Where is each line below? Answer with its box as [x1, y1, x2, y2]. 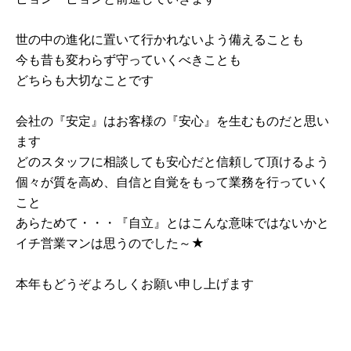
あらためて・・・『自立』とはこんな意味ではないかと [15, 215, 329, 231]
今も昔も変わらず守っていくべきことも [15, 52, 241, 68]
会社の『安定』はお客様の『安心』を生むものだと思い [15, 113, 329, 129]
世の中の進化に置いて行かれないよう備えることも [15, 31, 304, 48]
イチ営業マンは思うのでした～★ [15, 235, 204, 251]
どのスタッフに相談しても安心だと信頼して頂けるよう [15, 154, 329, 170]
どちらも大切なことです [15, 72, 166, 89]
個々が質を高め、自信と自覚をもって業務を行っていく [15, 174, 329, 190]
